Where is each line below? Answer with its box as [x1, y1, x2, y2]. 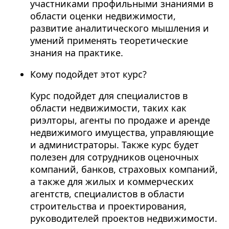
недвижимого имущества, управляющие [30, 126, 214, 139]
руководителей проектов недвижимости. [30, 212, 217, 225]
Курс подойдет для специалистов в [30, 89, 188, 102]
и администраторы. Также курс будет [30, 139, 199, 151]
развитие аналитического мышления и [30, 22, 209, 35]
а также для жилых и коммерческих [30, 175, 194, 188]
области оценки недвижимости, [30, 10, 176, 22]
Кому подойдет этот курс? [30, 68, 147, 81]
